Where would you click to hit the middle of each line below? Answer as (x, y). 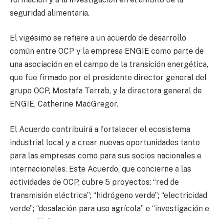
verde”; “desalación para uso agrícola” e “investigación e (109, 208)
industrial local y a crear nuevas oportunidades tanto (105, 142)
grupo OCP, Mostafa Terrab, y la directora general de (106, 91)
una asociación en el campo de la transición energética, (109, 65)
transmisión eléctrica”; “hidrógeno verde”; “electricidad (109, 195)
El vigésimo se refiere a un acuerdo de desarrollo (98, 38)
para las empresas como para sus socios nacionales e (106, 155)
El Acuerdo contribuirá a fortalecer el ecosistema (100, 129)
